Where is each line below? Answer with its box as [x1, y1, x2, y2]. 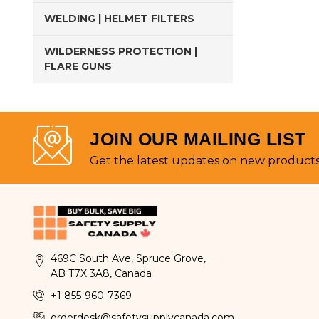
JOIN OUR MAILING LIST [90, 129, 306, 149]
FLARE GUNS [44, 60, 112, 73]
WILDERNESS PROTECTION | [44, 45, 197, 58]
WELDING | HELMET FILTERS [44, 12, 194, 25]
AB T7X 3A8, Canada [51, 267, 152, 280]
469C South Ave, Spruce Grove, [51, 252, 206, 265]
